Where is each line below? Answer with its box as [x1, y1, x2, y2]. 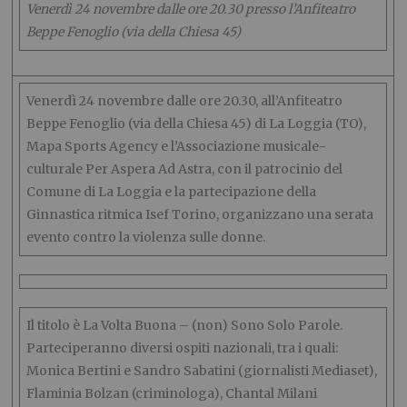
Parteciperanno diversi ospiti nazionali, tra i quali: [26, 340, 339, 356]
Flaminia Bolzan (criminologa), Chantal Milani [26, 385, 318, 402]
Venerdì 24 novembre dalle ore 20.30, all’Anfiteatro [26, 93, 343, 109]
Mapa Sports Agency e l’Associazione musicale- [26, 138, 327, 154]
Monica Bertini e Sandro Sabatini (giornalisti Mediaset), [26, 362, 378, 379]
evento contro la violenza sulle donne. [26, 229, 266, 245]
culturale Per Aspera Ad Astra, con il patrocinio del [26, 161, 343, 177]
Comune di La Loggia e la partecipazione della [26, 184, 317, 200]
